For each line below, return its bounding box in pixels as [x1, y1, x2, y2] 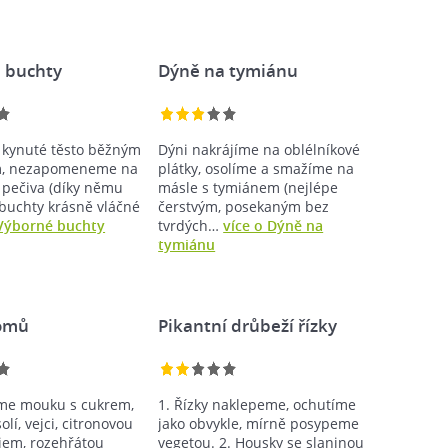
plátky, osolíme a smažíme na [158, 158, 355, 178]
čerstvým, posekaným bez [158, 196, 330, 216]
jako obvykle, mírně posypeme [158, 413, 360, 433]
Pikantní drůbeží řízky [158, 313, 338, 337]
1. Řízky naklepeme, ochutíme [158, 394, 357, 414]
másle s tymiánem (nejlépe [158, 177, 339, 197]
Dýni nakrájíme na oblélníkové [158, 139, 361, 159]
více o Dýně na [223, 215, 324, 235]
